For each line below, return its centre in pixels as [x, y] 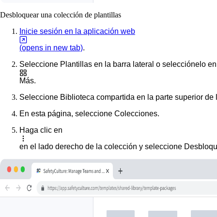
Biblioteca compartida [97, 97]
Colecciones [136, 113]
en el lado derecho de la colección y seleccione [102, 146]
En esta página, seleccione [67, 113]
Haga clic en [41, 130]
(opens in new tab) [51, 47]
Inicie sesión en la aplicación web [77, 31]
